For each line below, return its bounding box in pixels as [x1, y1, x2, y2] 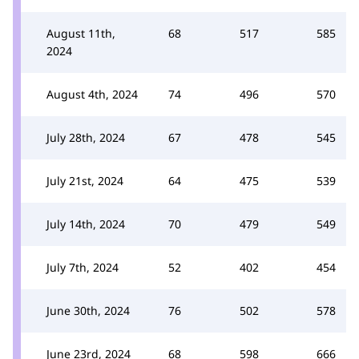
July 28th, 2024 [46, 130, 125, 145]
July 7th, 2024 [46, 260, 119, 275]
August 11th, [46, 26, 115, 41]
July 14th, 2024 [46, 216, 125, 232]
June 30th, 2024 [46, 303, 130, 318]
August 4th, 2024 [46, 87, 138, 102]
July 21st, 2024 [46, 173, 123, 188]
